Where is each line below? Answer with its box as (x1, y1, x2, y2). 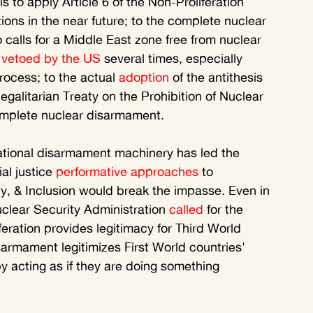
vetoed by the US (1, 50, 101, 66)
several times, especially (101, 50, 246, 66)
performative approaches (56, 163, 198, 180)
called (169, 201, 203, 217)
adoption (119, 69, 169, 85)
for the (203, 201, 247, 217)
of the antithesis (169, 69, 266, 85)
